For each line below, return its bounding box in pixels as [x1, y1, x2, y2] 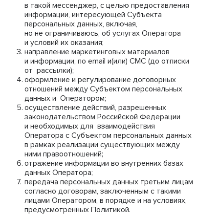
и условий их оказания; [24, 38, 104, 47]
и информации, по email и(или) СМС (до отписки [24, 56, 189, 66]
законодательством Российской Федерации [24, 112, 180, 122]
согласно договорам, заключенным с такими [24, 186, 181, 196]
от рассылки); [24, 66, 74, 75]
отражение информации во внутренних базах [24, 158, 183, 168]
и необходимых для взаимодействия [24, 121, 155, 131]
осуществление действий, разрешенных [24, 103, 166, 112]
